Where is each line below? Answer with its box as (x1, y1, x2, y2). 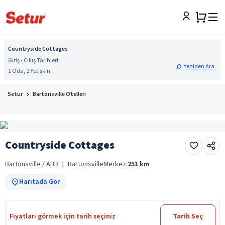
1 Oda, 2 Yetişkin (8, 67, 50, 75)
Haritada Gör (19, 176, 60, 187)
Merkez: (103, 159, 128, 169)
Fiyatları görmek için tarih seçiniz (10, 211, 116, 221)
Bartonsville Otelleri (33, 90, 86, 98)
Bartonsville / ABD (5, 159, 58, 169)
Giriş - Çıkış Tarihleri (8, 56, 58, 65)
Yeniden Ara (184, 62, 214, 71)
